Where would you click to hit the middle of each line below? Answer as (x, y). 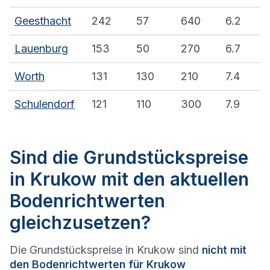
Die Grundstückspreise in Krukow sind (106, 250)
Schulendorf (45, 104)
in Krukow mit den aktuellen (129, 179)
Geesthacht (43, 21)
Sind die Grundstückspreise (129, 158)
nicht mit (224, 250)
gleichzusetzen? (80, 223)
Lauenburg (41, 49)
